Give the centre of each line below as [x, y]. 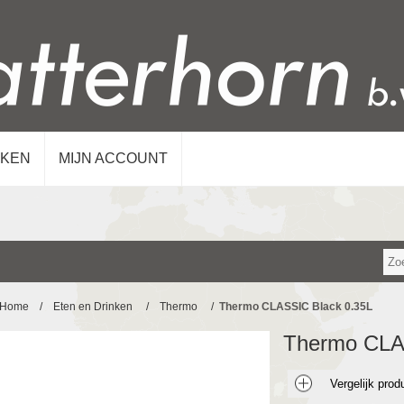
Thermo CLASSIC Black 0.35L [295, 307]
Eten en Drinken [92, 307]
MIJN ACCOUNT [113, 158]
